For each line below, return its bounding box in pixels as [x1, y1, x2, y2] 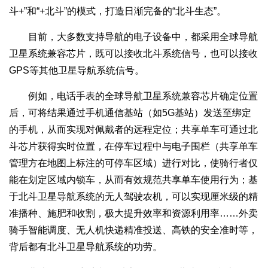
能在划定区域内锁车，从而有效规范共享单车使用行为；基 [9, 174, 258, 185]
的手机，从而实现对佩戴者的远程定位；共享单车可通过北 [9, 124, 258, 135]
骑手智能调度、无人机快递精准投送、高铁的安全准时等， [9, 224, 258, 235]
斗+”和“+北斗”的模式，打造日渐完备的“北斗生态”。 [9, 5, 226, 16]
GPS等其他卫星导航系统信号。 [9, 65, 144, 75]
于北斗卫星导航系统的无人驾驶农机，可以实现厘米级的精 [9, 191, 258, 202]
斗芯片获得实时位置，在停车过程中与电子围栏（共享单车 [9, 141, 258, 151]
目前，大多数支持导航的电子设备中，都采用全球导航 [9, 31, 258, 42]
